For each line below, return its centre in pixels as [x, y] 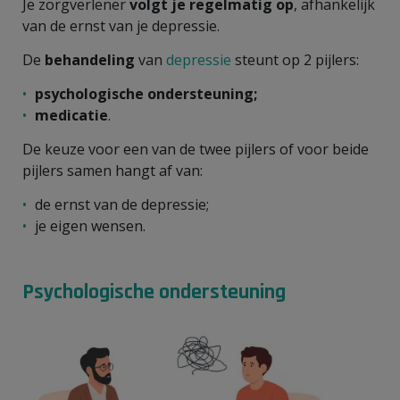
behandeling [92, 59]
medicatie [71, 115]
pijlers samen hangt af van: [112, 170]
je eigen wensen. [90, 225]
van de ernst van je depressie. [121, 25]
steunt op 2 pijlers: [295, 59]
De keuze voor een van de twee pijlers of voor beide [196, 149]
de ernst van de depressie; [122, 204]
